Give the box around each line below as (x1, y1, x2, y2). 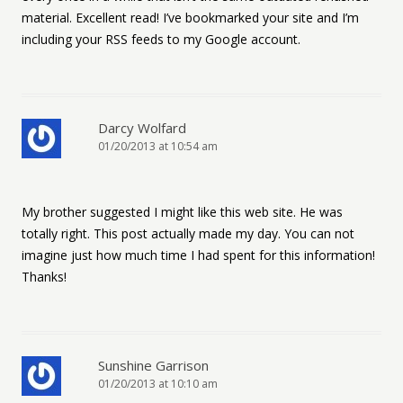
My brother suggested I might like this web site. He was (22, 203, 343, 220)
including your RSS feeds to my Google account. (22, 31, 300, 48)
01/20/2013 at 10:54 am (98, 139, 218, 154)
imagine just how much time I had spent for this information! (22, 246, 375, 264)
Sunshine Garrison (98, 356, 209, 374)
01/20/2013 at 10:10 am (98, 376, 218, 391)
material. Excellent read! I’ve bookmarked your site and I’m (22, 9, 359, 26)
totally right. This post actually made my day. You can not (22, 225, 354, 242)
